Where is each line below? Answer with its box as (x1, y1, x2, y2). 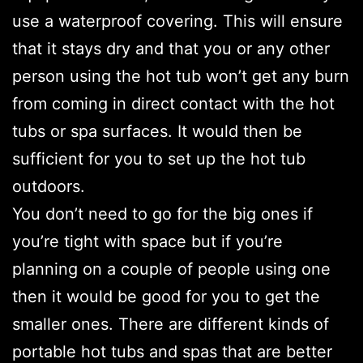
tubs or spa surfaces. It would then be (12, 122, 302, 142)
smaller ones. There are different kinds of (12, 314, 329, 335)
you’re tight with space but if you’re (12, 232, 283, 252)
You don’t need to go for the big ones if (12, 204, 313, 224)
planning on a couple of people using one (12, 259, 331, 280)
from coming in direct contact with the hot (12, 94, 335, 114)
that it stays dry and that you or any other (12, 39, 330, 59)
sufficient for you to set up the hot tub (12, 149, 305, 169)
